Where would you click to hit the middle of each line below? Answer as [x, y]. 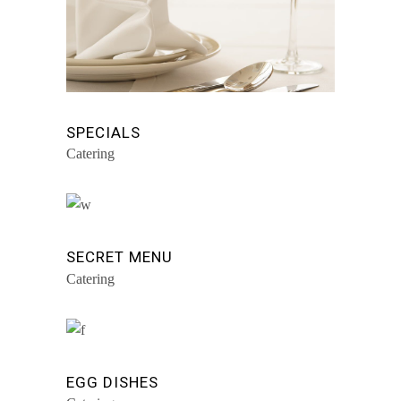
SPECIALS [104, 132]
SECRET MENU [120, 257]
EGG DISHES [113, 382]
